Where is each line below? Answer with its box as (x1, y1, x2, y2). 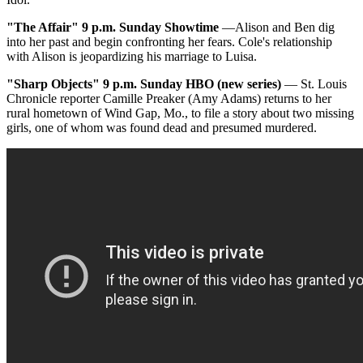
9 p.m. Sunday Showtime (82, 20, 222, 35)
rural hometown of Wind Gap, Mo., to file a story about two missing (6, 106, 354, 121)
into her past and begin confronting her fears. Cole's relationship (6, 35, 332, 49)
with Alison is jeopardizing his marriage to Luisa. (6, 49, 257, 64)
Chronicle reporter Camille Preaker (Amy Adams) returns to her (6, 92, 331, 106)
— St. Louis (284, 77, 347, 92)
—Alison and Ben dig (222, 20, 335, 35)
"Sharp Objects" (6, 77, 100, 92)
